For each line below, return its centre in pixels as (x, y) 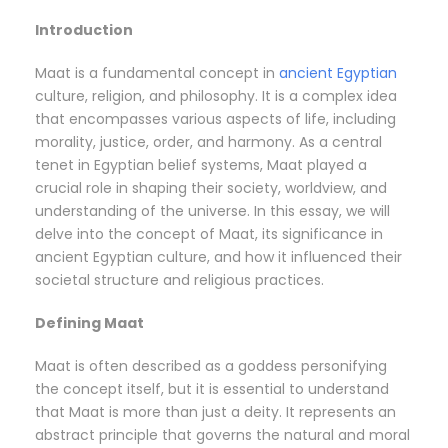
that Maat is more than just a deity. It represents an (215, 412)
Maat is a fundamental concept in (157, 73)
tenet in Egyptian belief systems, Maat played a (201, 165)
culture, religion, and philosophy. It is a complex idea (216, 96)
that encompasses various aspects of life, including (215, 119)
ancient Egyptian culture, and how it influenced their (218, 257)
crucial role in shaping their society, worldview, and (211, 188)
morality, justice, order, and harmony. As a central (208, 142)
